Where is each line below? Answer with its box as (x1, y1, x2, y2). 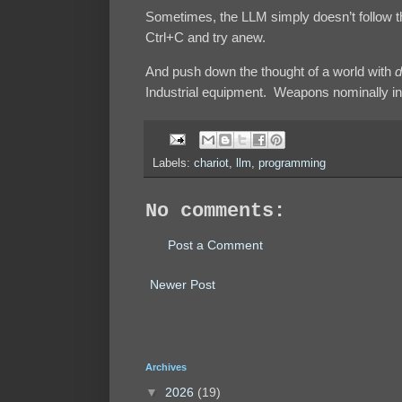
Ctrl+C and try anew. (145, 29, 266, 45)
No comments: (145, 199, 285, 223)
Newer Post (150, 276, 215, 292)
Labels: (153, 156, 194, 170)
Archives (145, 361, 187, 372)
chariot (194, 156, 229, 170)
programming (258, 156, 326, 170)
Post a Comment (168, 237, 263, 252)
